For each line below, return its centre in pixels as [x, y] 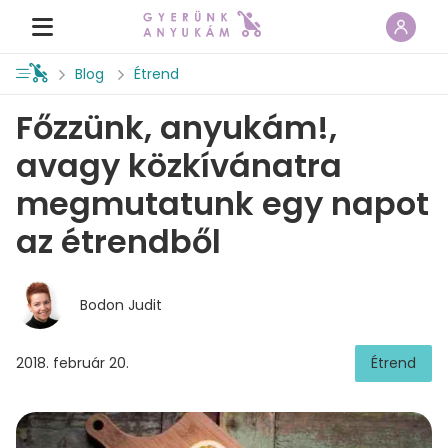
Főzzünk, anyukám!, [176, 127]
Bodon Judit [121, 304]
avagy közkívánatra [179, 165]
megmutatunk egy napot [222, 203]
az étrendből [118, 241]
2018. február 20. [72, 363]
